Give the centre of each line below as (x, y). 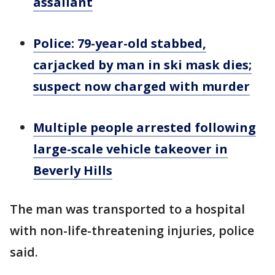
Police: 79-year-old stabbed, (120, 43)
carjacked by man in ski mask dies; (142, 65)
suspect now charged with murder (141, 86)
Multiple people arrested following (145, 127)
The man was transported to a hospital (127, 209)
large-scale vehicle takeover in (130, 149)
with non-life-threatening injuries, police (132, 230)
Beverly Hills (73, 170)
